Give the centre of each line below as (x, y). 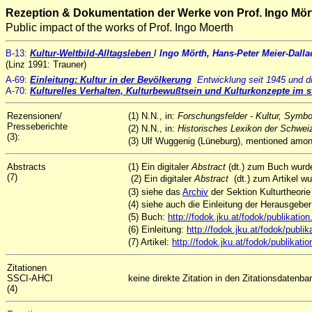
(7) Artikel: (150, 242)
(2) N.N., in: (153, 128)
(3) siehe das (155, 192)
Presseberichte (37, 126)
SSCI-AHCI (31, 278)
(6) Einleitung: (157, 229)
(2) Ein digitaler (161, 179)
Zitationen (27, 268)
